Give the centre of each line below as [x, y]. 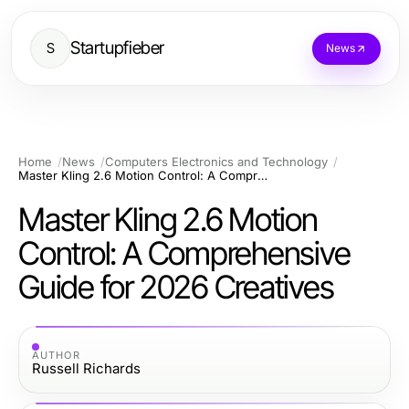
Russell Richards [86, 368]
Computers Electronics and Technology [216, 162]
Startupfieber [118, 48]
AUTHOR [56, 355]
